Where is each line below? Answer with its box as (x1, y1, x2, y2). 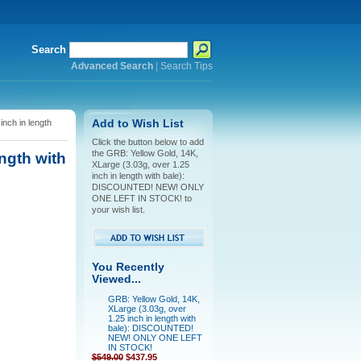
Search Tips (160, 61, 213, 71)
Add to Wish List (91, 118, 184, 130)
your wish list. (91, 205, 145, 214)
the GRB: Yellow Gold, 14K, (91, 148, 198, 158)
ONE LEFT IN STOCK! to (91, 193, 192, 203)
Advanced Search (70, 61, 153, 71)
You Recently (91, 261, 164, 273)
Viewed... (91, 273, 141, 285)
